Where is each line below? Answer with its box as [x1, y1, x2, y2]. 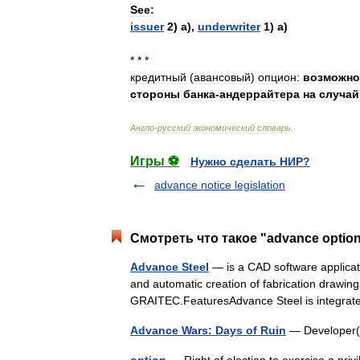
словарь [257, 123, 291, 133]
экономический [193, 123, 255, 133]
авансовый [194, 71, 251, 84]
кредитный [130, 71, 186, 84]
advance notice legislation [154, 178, 285, 191]
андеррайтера [219, 88, 300, 100]
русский [157, 123, 190, 133]
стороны [130, 88, 180, 100]
